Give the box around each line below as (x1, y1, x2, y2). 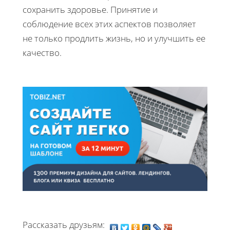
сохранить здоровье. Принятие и (23, 4, 158, 16)
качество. (23, 47, 62, 59)
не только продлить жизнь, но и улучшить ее (23, 32, 205, 45)
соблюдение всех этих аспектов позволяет (23, 18, 196, 30)
